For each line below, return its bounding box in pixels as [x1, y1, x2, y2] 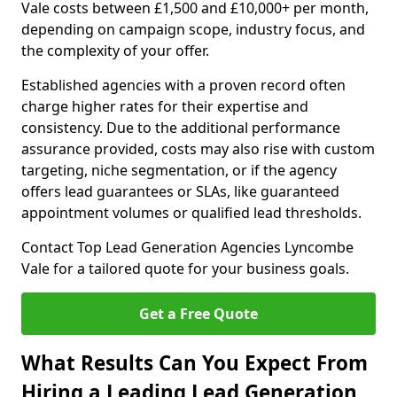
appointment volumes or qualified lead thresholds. [21, 203, 362, 222]
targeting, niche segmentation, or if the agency [21, 160, 337, 180]
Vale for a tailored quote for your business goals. [21, 259, 349, 278]
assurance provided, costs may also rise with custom [21, 139, 375, 159]
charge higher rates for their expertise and [21, 97, 308, 116]
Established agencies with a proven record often [21, 75, 346, 95]
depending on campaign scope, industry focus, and [21, 19, 365, 39]
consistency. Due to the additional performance [21, 118, 340, 137]
